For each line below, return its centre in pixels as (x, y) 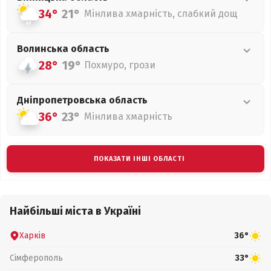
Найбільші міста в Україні (75, 211)
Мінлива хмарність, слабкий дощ (161, 14)
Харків (32, 235)
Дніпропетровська (63, 100)
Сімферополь (36, 258)
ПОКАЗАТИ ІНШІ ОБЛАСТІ (139, 159)
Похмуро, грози (120, 65)
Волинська (44, 49)
